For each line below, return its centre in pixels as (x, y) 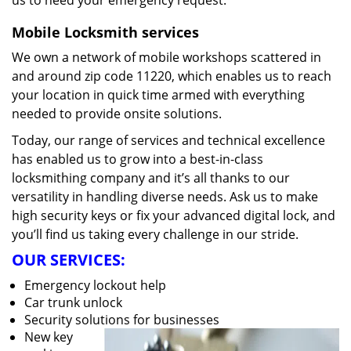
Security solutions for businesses (122, 320)
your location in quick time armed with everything (158, 95)
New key (49, 337)
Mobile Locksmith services (105, 32)
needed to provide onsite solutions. (117, 114)
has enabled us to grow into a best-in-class (138, 159)
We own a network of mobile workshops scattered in (166, 57)
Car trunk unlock (73, 302)
